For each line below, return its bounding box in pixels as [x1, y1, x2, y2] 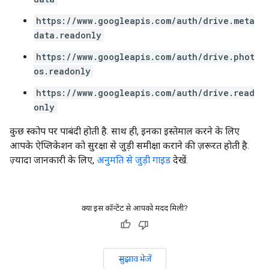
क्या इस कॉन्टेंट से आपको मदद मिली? [81, 204, 188, 213]
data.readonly [34, 29, 101, 41]
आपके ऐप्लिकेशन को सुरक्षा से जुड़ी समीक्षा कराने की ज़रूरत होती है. [10, 140, 249, 151]
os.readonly [34, 65, 91, 77]
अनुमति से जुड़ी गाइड [97, 154, 171, 166]
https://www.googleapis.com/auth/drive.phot [36, 51, 255, 62]
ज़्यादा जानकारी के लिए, [10, 154, 97, 166]
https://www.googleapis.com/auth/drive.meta [36, 15, 255, 26]
